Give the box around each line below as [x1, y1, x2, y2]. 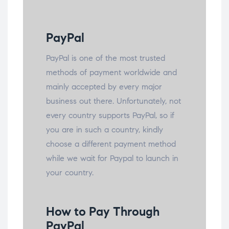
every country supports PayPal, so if [46, 110, 174, 120]
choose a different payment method [46, 139, 176, 149]
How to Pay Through [46, 203, 159, 219]
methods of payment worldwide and [46, 67, 177, 77]
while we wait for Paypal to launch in [46, 153, 178, 163]
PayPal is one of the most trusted [46, 53, 165, 63]
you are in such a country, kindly [46, 124, 163, 134]
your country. [46, 167, 94, 177]
